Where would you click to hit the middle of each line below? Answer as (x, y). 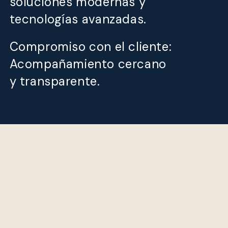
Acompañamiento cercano (88, 64)
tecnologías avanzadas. (78, 19)
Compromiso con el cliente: (91, 46)
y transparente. (55, 81)
